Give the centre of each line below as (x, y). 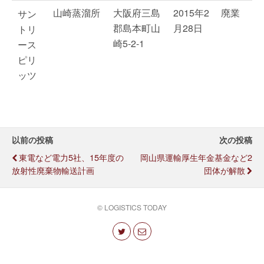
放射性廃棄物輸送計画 (53, 170)
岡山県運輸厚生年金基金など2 (196, 157)
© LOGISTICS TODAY (132, 207)
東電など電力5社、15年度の (71, 157)
